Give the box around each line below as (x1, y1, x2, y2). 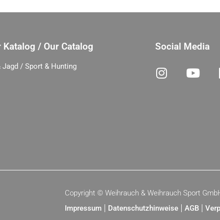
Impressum (65, 203, 102, 213)
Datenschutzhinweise (108, 203, 178, 213)
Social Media (155, 40, 210, 52)
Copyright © (65, 188, 105, 197)
